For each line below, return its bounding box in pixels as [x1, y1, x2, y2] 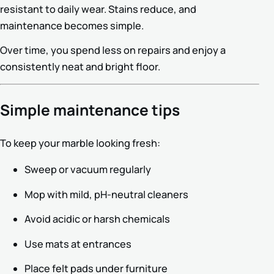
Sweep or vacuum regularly [24, 162, 151, 176]
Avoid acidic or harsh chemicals [24, 212, 170, 226]
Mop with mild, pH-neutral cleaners [24, 187, 188, 201]
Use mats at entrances [24, 237, 131, 251]
